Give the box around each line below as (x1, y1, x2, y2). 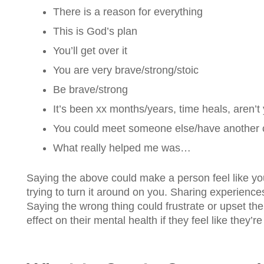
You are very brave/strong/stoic (53, 64, 199, 76)
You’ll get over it (53, 44, 127, 57)
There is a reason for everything (53, 5, 203, 18)
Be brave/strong (53, 83, 128, 95)
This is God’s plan (53, 25, 137, 37)
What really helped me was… (53, 141, 191, 154)
